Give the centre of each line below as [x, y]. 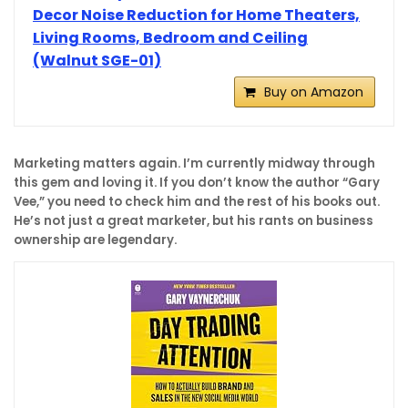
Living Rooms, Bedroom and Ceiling [170, 37]
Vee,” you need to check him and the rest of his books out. [197, 201]
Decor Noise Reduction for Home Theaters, [196, 15]
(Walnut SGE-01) [97, 60]
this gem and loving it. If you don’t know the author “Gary [197, 182]
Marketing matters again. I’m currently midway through [194, 163]
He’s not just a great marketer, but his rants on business [194, 220]
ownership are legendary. [95, 240]
